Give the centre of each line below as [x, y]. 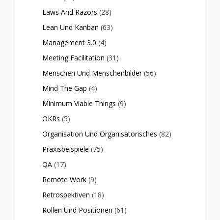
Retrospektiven [66, 195]
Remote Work [64, 180]
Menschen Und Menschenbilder [92, 73]
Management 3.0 [69, 43]
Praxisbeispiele [66, 149]
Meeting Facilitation [73, 58]
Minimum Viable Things [79, 104]
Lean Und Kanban [70, 27]
